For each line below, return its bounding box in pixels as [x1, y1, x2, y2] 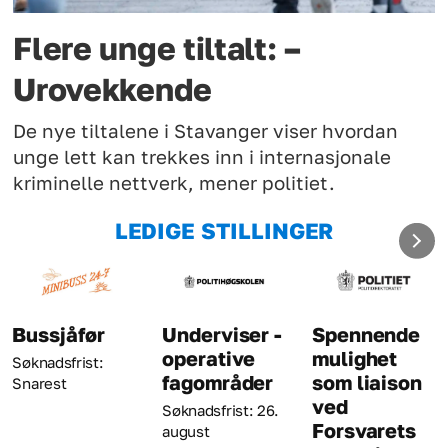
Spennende [312, 321, 421, 346]
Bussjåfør [12, 321, 105, 346]
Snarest [12, 374, 67, 393]
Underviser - [162, 321, 283, 346]
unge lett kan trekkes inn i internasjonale [13, 146, 392, 169]
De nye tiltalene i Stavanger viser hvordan [13, 120, 399, 143]
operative [162, 345, 256, 370]
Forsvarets [312, 417, 417, 442]
